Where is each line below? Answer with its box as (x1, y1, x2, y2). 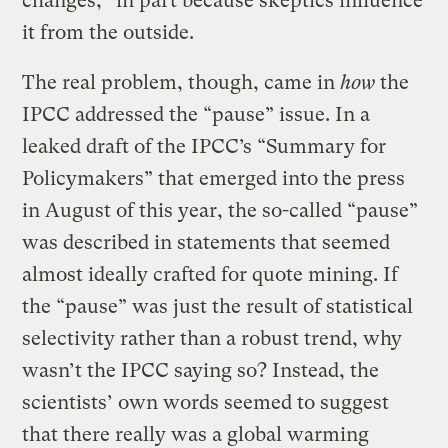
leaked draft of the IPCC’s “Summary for (22, 134, 387, 158)
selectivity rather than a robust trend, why (22, 326, 403, 350)
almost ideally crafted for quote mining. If (22, 262, 399, 286)
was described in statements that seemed (22, 230, 391, 254)
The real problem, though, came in (22, 70, 341, 94)
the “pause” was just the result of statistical (22, 294, 414, 318)
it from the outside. (22, 20, 195, 44)
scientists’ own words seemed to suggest (22, 390, 390, 414)
